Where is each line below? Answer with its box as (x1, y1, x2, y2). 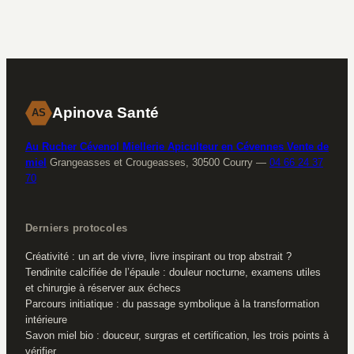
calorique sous (185, 13, 274, 28)
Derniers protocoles (25, 222, 128, 235)
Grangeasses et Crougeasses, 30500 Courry (50, 156, 253, 169)
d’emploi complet (51, 13, 153, 28)
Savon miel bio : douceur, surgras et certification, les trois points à (25, 330, 329, 342)
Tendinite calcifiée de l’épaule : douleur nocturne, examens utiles (25, 266, 321, 279)
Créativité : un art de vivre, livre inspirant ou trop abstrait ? (25, 250, 292, 263)
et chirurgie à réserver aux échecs (25, 282, 181, 295)
